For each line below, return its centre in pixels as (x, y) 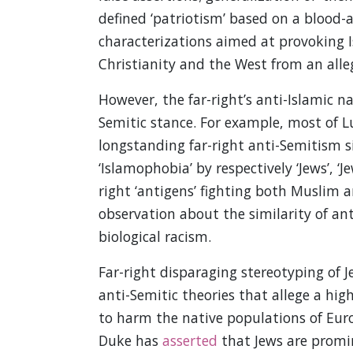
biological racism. (154, 237)
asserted (190, 341)
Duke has (130, 341)
